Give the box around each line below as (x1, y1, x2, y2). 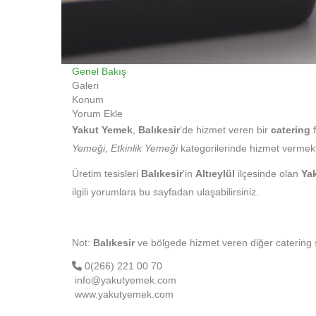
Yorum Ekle (72, 108, 123, 119)
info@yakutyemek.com (72, 274, 176, 286)
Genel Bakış (72, 66, 126, 77)
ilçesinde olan (235, 168, 301, 179)
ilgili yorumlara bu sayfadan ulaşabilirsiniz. (72, 186, 259, 197)
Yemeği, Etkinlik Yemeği (72, 142, 178, 154)
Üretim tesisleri (72, 168, 141, 179)
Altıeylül (195, 168, 235, 179)
